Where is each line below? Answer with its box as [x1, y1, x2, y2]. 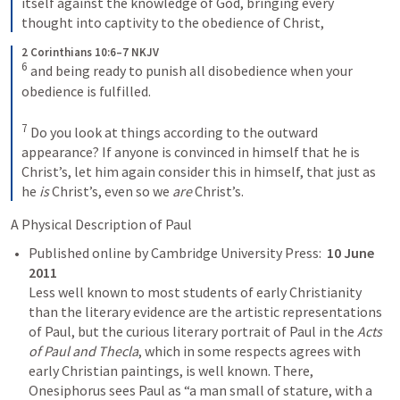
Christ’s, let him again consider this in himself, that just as [21, 162, 376, 180]
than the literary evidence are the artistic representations [29, 302, 382, 321]
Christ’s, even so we [49, 181, 172, 200]
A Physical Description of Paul [11, 214, 192, 233]
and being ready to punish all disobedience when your [30, 62, 353, 80]
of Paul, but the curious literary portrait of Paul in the [29, 321, 357, 340]
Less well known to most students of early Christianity [29, 282, 362, 301]
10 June [327, 243, 374, 262]
